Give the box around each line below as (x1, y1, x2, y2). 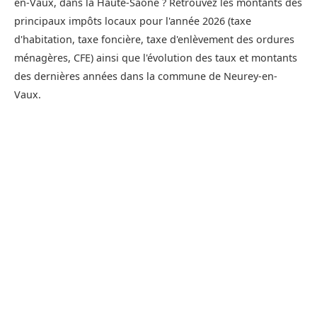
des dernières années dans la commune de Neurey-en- (14, 69, 277, 83)
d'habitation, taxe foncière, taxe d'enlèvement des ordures (14, 33, 294, 47)
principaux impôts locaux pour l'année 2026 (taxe (14, 14, 251, 28)
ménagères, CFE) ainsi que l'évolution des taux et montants (14, 51, 297, 65)
